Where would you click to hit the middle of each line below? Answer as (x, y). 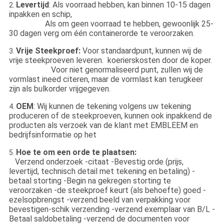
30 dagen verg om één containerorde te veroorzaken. (101, 33)
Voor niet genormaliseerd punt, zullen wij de (127, 69)
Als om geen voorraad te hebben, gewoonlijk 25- (129, 23)
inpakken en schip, (48, 14)
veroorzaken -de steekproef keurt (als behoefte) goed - (107, 190)
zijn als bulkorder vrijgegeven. (59, 88)
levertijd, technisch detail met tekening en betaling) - (102, 171)
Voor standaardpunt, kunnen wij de (141, 50)
